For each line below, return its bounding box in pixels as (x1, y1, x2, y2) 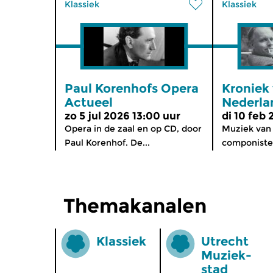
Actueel (65, 94, 113, 110)
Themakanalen (63, 193, 207, 218)
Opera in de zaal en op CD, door (65, 122, 202, 134)
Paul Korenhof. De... (65, 136, 150, 148)
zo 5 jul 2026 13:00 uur (65, 109, 180, 122)
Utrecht (201, 233, 249, 249)
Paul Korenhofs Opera (65, 80, 199, 96)
